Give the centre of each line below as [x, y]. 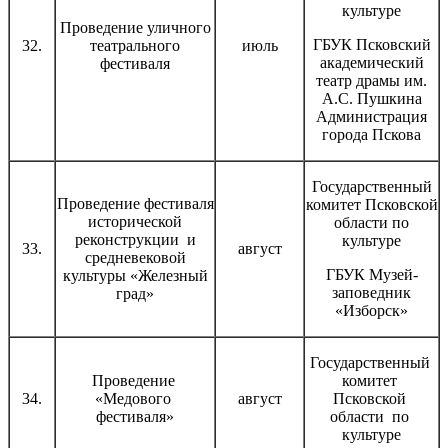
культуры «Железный [135, 275]
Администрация [371, 116]
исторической [135, 221]
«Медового [135, 398]
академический [371, 62]
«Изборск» [371, 310]
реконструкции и [135, 239]
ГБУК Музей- [371, 274]
